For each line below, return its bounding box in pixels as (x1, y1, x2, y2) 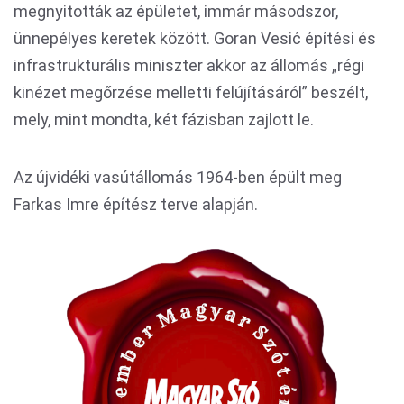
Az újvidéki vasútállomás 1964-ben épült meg (14, 167, 342, 187)
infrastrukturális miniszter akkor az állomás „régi (14, 55, 364, 75)
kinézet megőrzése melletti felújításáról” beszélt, (14, 82, 368, 102)
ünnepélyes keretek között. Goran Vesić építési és (14, 28, 376, 48)
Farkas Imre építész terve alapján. (14, 194, 258, 214)
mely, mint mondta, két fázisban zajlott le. (14, 109, 314, 129)
